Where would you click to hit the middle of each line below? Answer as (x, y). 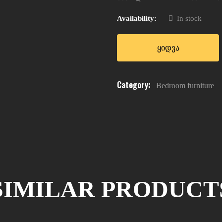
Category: (135, 85)
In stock (189, 18)
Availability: (137, 18)
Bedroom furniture (185, 85)
